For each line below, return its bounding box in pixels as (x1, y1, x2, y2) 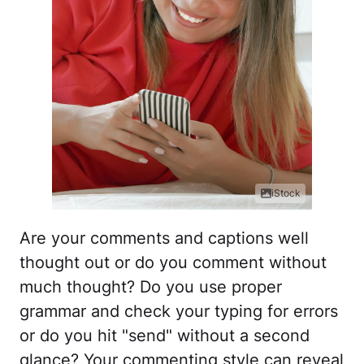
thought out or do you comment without (19, 253, 327, 273)
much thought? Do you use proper (19, 277, 282, 297)
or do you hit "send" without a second (19, 326, 310, 346)
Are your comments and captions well (19, 228, 309, 249)
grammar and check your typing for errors (19, 301, 338, 322)
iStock (271, 187, 301, 200)
